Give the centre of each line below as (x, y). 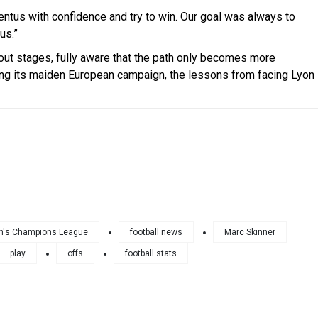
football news (156, 232)
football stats (151, 253)
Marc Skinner (250, 232)
